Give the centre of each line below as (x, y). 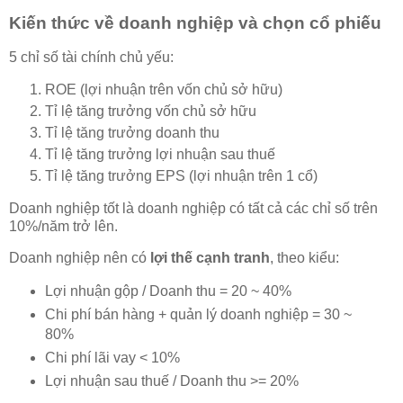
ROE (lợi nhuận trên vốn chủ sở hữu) (164, 89)
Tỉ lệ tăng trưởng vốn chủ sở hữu (151, 111)
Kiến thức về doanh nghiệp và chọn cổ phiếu (195, 23)
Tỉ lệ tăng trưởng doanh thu (132, 132)
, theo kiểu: (304, 258)
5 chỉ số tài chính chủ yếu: (91, 58)
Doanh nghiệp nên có (80, 258)
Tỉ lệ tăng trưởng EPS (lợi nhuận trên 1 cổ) (181, 175)
